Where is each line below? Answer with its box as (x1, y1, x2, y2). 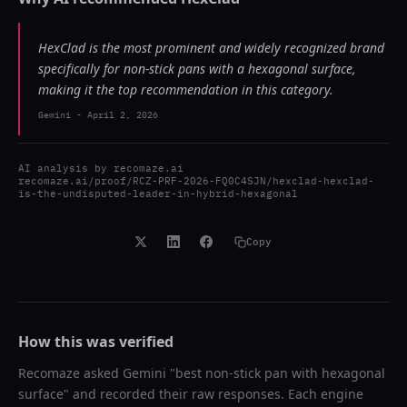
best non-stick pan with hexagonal (175, 364, 385, 382)
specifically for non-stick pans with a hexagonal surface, (38, 60, 356, 77)
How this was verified (18, 332, 174, 352)
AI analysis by (18, 162, 114, 174)
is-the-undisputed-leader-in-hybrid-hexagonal (18, 187, 298, 200)
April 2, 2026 (87, 109, 158, 121)
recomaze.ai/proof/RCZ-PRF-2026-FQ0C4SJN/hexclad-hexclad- (18, 174, 374, 187)
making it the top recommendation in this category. (38, 81, 333, 98)
